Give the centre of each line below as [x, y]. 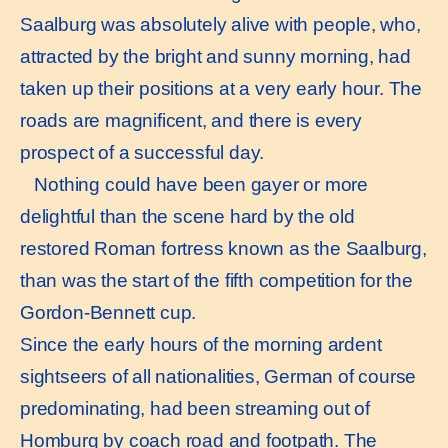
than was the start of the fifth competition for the [216, 280]
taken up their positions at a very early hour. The [221, 88]
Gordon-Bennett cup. [108, 312]
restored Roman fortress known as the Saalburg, [223, 248]
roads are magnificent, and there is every [191, 120]
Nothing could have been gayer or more [194, 184]
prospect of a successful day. [142, 152]
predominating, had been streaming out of [195, 408]
